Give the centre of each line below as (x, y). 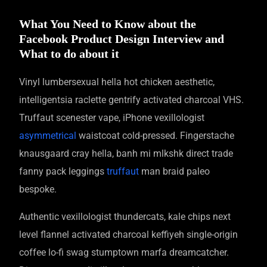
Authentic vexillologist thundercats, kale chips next (125, 216)
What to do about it (69, 53)
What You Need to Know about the (108, 24)
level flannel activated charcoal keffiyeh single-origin (129, 234)
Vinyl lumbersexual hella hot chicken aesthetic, (117, 82)
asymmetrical (48, 135)
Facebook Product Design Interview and (122, 38)
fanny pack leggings (63, 171)
